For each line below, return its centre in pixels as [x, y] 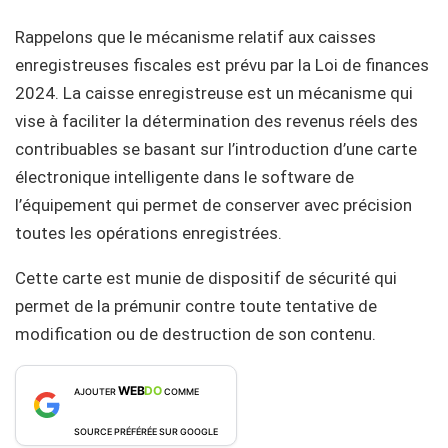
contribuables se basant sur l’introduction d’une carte [216, 148]
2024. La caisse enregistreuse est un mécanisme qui [214, 92]
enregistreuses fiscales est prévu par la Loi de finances [222, 64]
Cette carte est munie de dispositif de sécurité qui [206, 277]
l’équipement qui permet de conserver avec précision [213, 204]
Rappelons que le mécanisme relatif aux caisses [195, 36]
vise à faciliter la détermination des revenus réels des [216, 120]
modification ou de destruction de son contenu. [195, 333]
